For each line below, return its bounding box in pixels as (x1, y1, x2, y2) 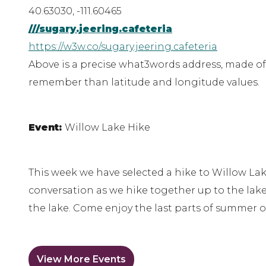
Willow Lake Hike (65, 122, 153, 134)
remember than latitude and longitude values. (28, 77, 259, 88)
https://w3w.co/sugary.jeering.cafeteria (28, 41, 217, 53)
